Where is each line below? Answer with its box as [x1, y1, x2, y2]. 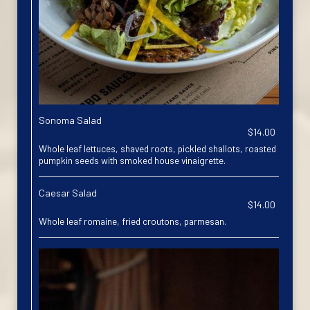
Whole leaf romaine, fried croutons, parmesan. [39, 215, 226, 227]
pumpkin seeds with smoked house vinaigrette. [39, 154, 226, 166]
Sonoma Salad [39, 114, 102, 126]
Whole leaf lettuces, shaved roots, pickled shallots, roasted [39, 143, 276, 154]
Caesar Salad [39, 187, 97, 199]
